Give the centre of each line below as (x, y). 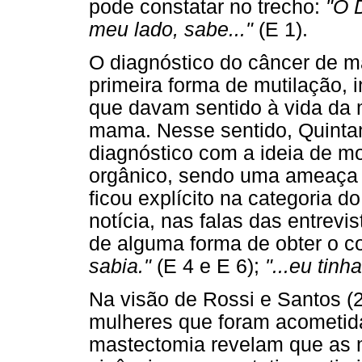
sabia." (120, 266)
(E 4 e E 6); (208, 266)
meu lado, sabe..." (174, 29)
